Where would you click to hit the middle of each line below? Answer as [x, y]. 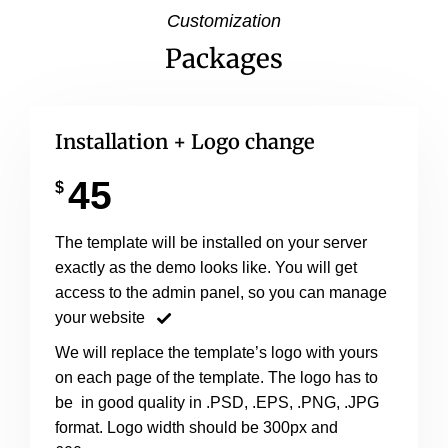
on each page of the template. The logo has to [216, 377]
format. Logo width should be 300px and [196, 427]
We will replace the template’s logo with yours [216, 352]
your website [100, 317]
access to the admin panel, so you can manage [221, 292]
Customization [224, 21]
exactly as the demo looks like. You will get [206, 267]
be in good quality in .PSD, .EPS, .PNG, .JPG [217, 402]
